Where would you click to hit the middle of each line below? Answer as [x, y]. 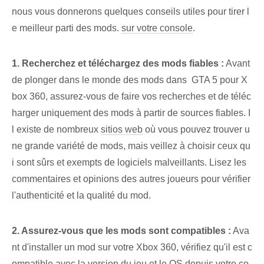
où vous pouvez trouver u [196, 129]
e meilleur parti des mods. [67, 28]
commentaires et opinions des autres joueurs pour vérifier [131, 179]
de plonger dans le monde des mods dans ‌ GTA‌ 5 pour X [130, 80]
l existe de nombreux [56, 129]
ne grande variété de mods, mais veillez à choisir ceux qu [131, 146]
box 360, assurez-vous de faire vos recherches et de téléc [131, 96]
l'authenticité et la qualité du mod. [81, 195]
